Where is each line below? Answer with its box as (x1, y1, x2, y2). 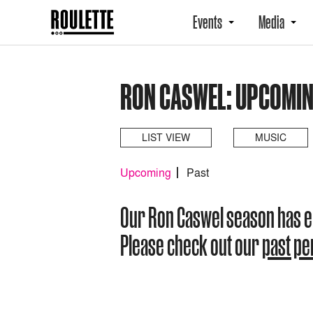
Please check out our (120, 231, 262, 260)
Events (193, 12, 222, 33)
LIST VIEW (142, 131, 190, 144)
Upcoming (120, 165, 171, 180)
